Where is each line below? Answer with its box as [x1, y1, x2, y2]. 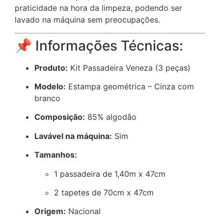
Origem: [34, 206, 66, 217]
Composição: [34, 112, 85, 122]
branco [34, 93, 60, 104]
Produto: [34, 62, 68, 73]
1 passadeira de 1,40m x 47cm [54, 168, 165, 179]
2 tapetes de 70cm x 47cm [54, 188, 154, 197]
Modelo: [34, 82, 66, 92]
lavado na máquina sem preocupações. [15, 15, 160, 25]
